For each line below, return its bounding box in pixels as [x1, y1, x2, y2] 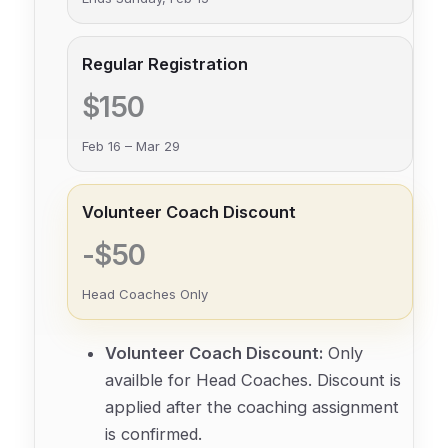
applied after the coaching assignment [105, 397, 399, 418]
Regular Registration [82, 54, 248, 75]
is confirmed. [105, 424, 202, 445]
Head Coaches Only [82, 286, 208, 303]
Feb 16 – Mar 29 [82, 138, 180, 155]
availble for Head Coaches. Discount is [105, 370, 401, 391]
